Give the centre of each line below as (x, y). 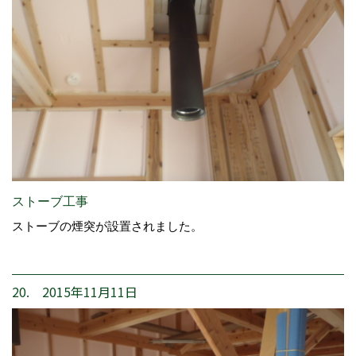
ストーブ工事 (50, 201)
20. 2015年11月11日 (75, 291)
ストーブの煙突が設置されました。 (107, 226)
